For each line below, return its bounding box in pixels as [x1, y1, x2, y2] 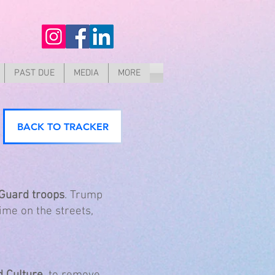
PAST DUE [14, 68, 55, 79]
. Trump [64, 188, 103, 203]
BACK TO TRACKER [17, 120, 109, 133]
